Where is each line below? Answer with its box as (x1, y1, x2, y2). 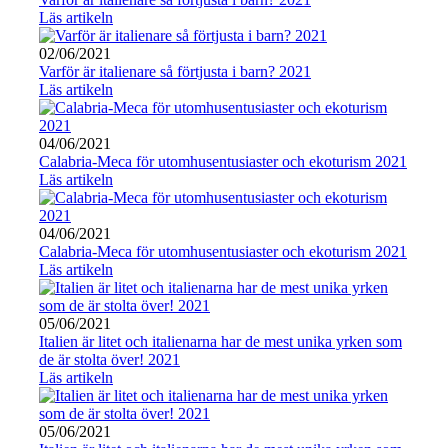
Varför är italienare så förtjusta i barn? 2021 (39, 63, 311, 81)
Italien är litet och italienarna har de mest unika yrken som (39, 333, 402, 351)
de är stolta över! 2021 (39, 351, 180, 369)
